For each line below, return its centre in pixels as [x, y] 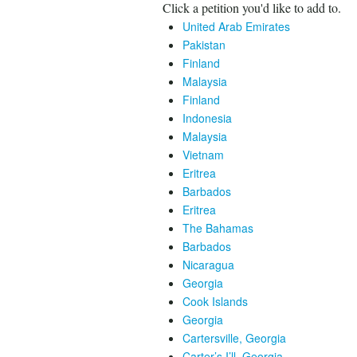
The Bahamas [218, 228]
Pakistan [204, 45]
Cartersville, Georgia [234, 338]
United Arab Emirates [236, 26]
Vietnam [203, 155]
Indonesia [207, 118]
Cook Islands [215, 301]
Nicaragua [208, 265]
